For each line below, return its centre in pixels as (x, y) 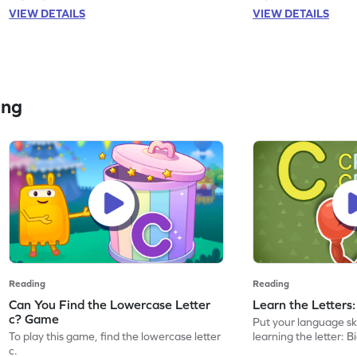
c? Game (34, 318)
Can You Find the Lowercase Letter (110, 304)
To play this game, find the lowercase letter (115, 336)
